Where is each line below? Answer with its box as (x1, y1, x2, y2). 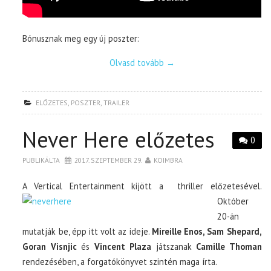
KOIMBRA (154, 155, 183, 165)
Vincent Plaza (90, 240, 152, 252)
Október (217, 195, 249, 207)
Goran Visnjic (22, 240, 82, 252)
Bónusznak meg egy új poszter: (22, 32, 140, 44)
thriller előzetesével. (170, 180, 262, 192)
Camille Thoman (196, 240, 262, 252)
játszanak (151, 240, 197, 252)
